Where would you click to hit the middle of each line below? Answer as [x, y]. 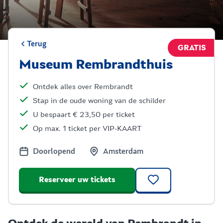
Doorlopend [54, 151]
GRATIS [192, 48]
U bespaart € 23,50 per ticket [84, 114]
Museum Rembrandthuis [96, 65]
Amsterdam [123, 151]
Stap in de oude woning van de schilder [99, 101]
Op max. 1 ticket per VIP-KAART [87, 128]
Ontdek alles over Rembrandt [83, 87]
